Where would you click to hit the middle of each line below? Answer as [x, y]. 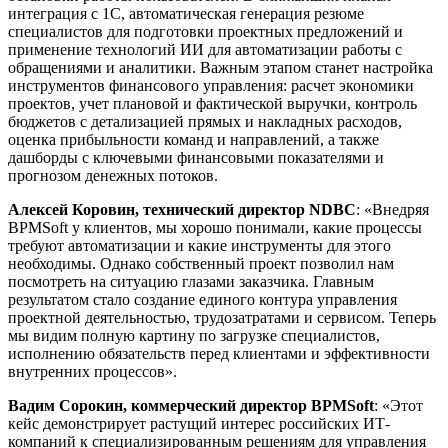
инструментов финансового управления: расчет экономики [211, 85]
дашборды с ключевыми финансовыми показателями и [196, 157]
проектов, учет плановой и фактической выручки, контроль [212, 103]
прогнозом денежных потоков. [113, 175]
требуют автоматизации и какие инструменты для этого [199, 245]
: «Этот [398, 405]
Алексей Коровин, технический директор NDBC [182, 209]
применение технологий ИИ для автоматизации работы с [205, 49]
